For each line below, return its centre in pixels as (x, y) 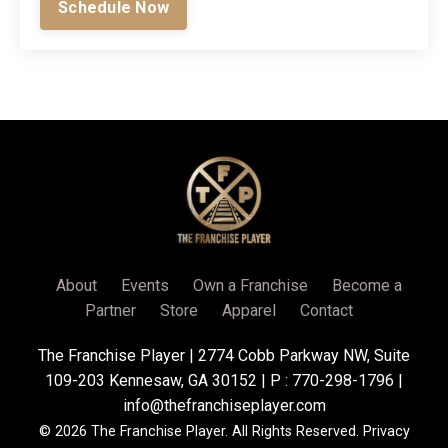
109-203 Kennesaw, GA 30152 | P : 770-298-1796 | (224, 381)
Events (145, 286)
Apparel (249, 311)
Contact (326, 311)
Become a (367, 286)
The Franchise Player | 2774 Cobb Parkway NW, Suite (224, 356)
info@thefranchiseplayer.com (224, 406)
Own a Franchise (250, 286)
